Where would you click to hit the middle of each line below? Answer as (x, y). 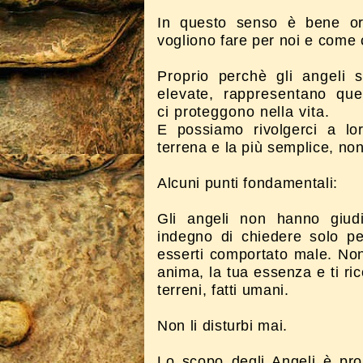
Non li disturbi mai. (222, 326)
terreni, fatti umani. (223, 290)
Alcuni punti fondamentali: (248, 183)
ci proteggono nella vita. (243, 112)
